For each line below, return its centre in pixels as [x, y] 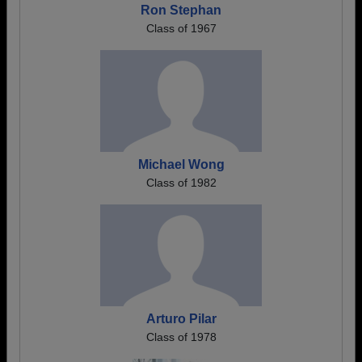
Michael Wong [181, 164]
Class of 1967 [181, 28]
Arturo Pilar [181, 319]
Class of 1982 [181, 183]
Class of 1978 [181, 337]
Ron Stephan [181, 10]
